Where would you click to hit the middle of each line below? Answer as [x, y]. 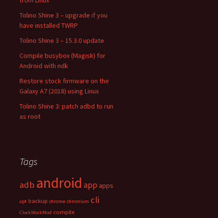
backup [38, 201]
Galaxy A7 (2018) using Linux [59, 91]
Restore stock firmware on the [64, 81]
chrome [57, 201]
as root [30, 117]
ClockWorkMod [36, 213]
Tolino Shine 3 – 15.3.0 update [62, 41]
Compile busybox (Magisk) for [63, 56]
